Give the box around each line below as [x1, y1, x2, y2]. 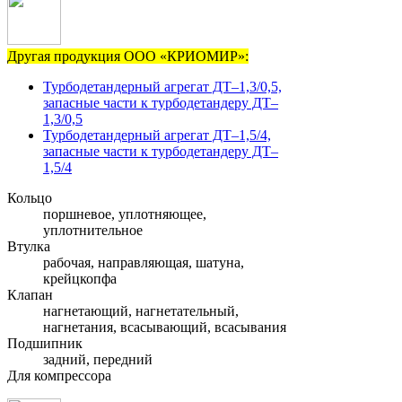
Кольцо [7, 190, 52, 206]
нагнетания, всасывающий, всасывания [43, 319, 286, 336]
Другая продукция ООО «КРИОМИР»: [7, 48, 249, 65]
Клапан [7, 287, 53, 303]
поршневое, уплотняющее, [43, 206, 206, 223]
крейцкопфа [43, 271, 117, 287]
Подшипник [7, 336, 83, 352]
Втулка [7, 239, 50, 255]
